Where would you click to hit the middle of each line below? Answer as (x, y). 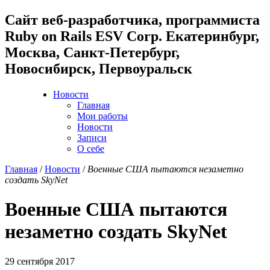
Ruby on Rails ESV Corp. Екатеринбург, (132, 36)
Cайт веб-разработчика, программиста (132, 20)
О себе (91, 148)
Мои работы (102, 116)
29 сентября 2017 (40, 261)
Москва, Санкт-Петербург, (92, 52)
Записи (92, 137)
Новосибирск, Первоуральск (99, 68)
